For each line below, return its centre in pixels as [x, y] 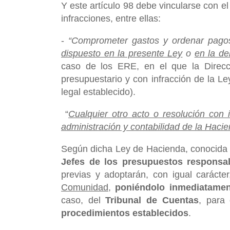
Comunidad [85, 187]
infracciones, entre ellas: [111, 18]
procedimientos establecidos [125, 213]
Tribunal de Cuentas [152, 200]
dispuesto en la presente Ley [122, 53]
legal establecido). [98, 92]
